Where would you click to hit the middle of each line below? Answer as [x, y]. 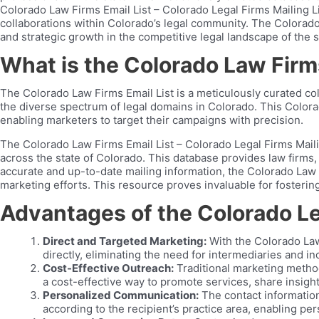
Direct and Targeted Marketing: [125, 241]
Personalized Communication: [121, 295]
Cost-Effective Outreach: [108, 268]
